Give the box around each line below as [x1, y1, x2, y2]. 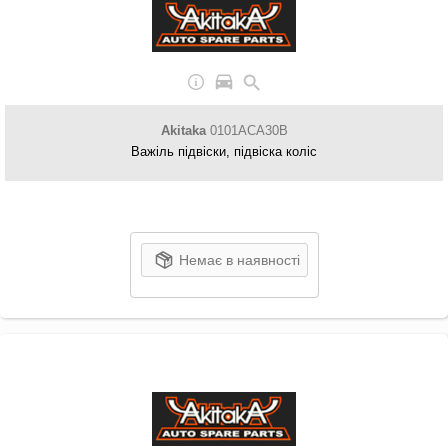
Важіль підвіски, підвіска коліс [131, 144, 317, 159]
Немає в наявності [178, 252, 300, 268]
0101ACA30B [205, 123, 288, 138]
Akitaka [160, 123, 206, 138]
